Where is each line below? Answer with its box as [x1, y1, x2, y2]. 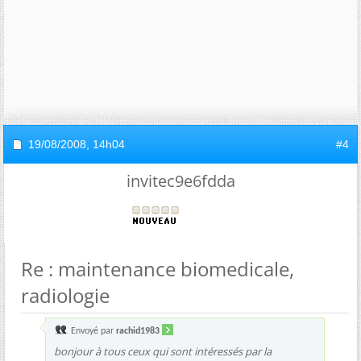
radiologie [21, 282, 110, 309]
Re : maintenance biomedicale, [21, 255, 294, 282]
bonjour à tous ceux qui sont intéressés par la [54, 344, 272, 359]
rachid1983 [116, 326, 160, 336]
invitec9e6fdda [126, 170, 235, 192]
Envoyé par [68, 326, 116, 336]
